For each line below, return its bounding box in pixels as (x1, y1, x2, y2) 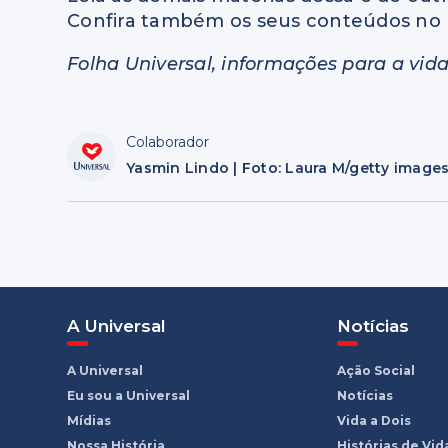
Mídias (67, 413, 112, 429)
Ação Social (337, 363, 416, 379)
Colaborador (126, 132, 210, 151)
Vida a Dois (337, 413, 412, 429)
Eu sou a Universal (67, 388, 191, 404)
